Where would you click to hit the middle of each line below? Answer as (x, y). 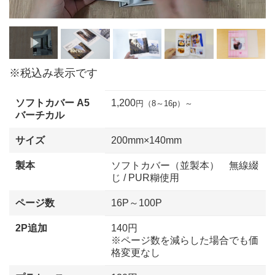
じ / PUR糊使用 (145, 177)
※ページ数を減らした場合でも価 (185, 240)
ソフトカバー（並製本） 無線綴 (185, 165)
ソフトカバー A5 (52, 103)
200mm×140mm (146, 140)
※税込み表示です (53, 73)
